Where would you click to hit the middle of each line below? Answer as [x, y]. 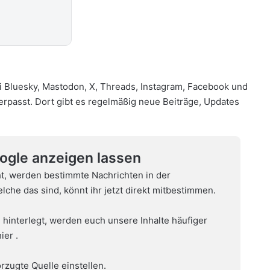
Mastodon [63, 86]
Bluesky [21, 86]
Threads [118, 86]
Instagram [162, 86]
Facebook [208, 86]
